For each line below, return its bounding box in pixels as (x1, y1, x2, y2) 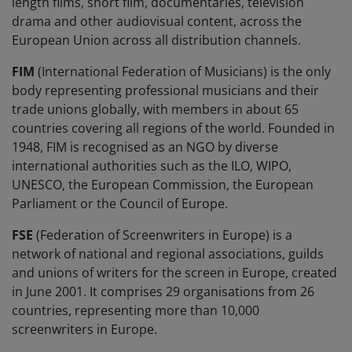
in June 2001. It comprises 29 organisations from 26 (12, 283, 314, 301)
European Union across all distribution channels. (12, 31, 301, 49)
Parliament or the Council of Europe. (12, 195, 228, 213)
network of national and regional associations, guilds (12, 245, 324, 263)
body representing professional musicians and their (12, 82, 319, 100)
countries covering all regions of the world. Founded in (12, 119, 335, 137)
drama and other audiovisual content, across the (12, 13, 302, 31)
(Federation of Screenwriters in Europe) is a (36, 226, 292, 244)
